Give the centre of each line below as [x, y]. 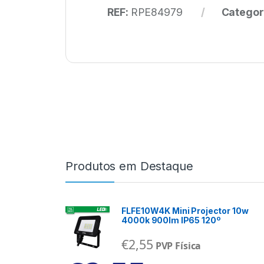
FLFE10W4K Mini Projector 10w [185, 211]
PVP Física [178, 246]
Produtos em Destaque [129, 166]
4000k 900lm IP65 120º [171, 220]
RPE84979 [156, 12]
